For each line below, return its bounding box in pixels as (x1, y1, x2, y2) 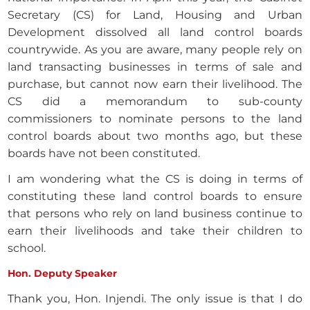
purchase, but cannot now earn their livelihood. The (8, 77, 302, 91)
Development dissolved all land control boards (8, 26, 302, 39)
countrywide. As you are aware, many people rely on (8, 43, 302, 57)
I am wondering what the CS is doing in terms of (8, 172, 302, 186)
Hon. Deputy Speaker (8, 268, 118, 280)
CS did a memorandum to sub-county (8, 95, 302, 109)
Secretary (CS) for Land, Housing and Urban (8, 8, 302, 22)
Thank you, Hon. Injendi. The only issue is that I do (8, 292, 302, 306)
